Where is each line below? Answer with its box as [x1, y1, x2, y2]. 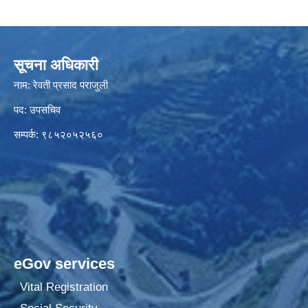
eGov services [14, 255, 115, 273]
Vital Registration [19, 280, 108, 294]
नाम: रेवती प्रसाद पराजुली [14, 79, 108, 91]
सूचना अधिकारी [14, 56, 98, 74]
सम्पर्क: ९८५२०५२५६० [14, 129, 103, 141]
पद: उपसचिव [14, 104, 60, 116]
